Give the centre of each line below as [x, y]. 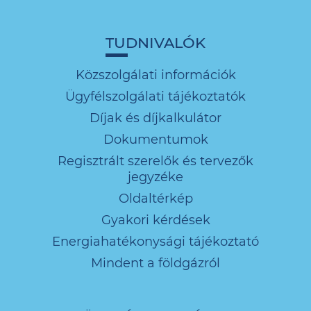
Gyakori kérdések [155, 220]
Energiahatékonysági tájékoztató [155, 241]
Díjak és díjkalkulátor [155, 118]
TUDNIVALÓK [155, 42]
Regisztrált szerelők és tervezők [155, 161]
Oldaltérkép [155, 198]
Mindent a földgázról [155, 263]
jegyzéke [155, 177]
